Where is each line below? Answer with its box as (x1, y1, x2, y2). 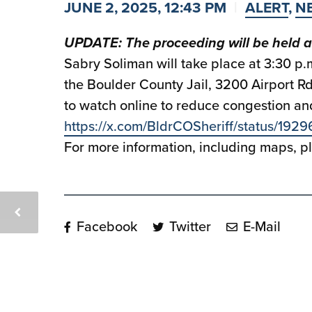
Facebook (73, 216, 137, 237)
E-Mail (240, 216, 281, 237)
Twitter (166, 216, 211, 237)
